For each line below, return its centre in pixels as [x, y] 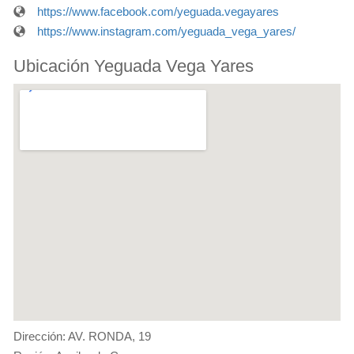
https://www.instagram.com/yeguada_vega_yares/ [166, 32]
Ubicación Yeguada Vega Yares [134, 66]
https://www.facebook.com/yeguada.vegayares [158, 12]
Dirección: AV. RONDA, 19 [82, 337]
